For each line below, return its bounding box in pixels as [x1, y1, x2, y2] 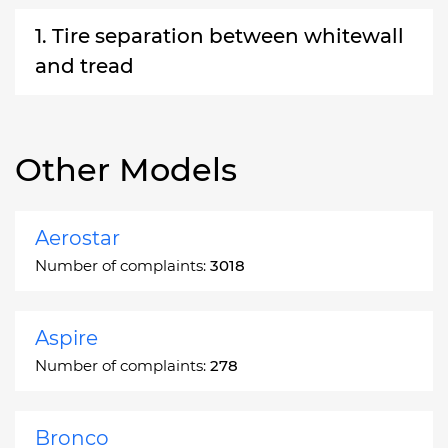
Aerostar [35, 225, 120, 250]
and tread [35, 53, 134, 78]
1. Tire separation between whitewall [35, 23, 404, 48]
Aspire [35, 325, 98, 350]
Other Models [15, 149, 237, 189]
